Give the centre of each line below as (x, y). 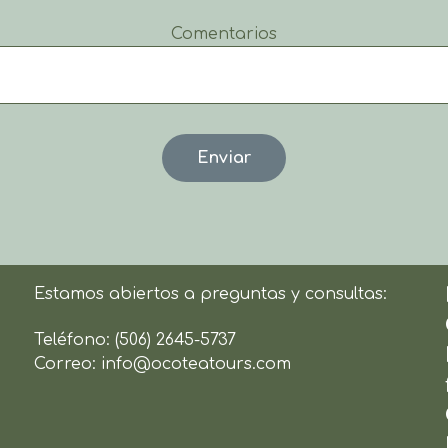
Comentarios (224, 34)
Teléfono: (75, 339)
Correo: (68, 363)
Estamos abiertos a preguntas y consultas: (211, 293)
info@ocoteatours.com (196, 363)
